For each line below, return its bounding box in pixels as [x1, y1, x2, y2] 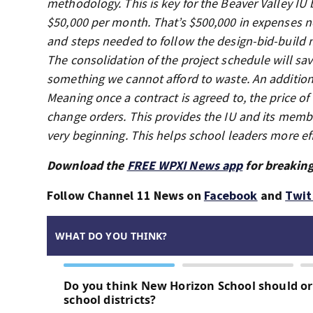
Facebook [203, 187, 258, 203]
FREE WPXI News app [126, 157, 243, 173]
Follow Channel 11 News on [47, 187, 204, 203]
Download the [47, 157, 127, 173]
